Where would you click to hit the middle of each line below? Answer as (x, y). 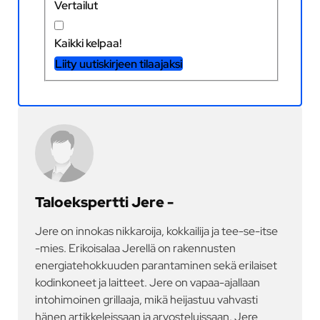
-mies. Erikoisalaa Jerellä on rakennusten (136, 247)
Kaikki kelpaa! (88, 43)
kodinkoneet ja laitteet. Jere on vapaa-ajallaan (148, 282)
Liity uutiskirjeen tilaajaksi (119, 64)
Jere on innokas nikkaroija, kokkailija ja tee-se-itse (157, 230)
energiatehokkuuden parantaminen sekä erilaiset (156, 265)
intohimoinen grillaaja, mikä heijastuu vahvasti (147, 299)
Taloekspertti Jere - (105, 202)
